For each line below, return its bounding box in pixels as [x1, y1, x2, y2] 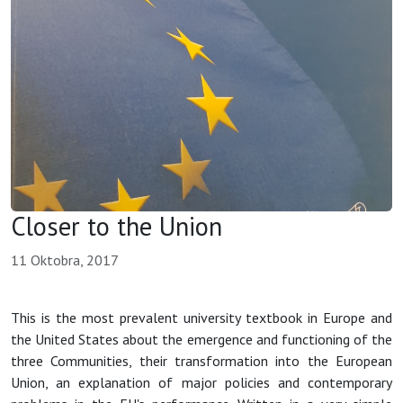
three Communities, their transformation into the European [11, 352, 392, 371]
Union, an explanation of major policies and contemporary [11, 373, 392, 392]
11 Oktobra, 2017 [11, 251, 119, 270]
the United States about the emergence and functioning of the [11, 330, 392, 349]
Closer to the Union [11, 210, 222, 244]
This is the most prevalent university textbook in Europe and [11, 309, 392, 327]
